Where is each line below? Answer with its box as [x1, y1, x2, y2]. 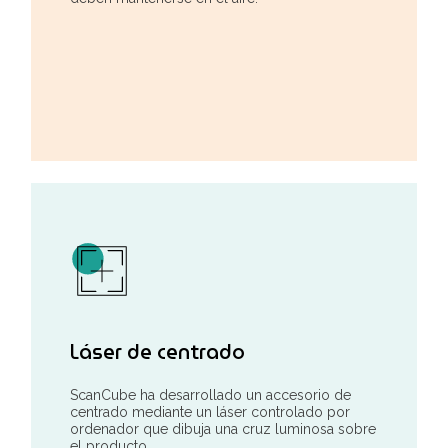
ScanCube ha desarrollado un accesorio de [70, 386, 351, 403]
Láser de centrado [70, 335, 245, 368]
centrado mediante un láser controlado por [70, 403, 350, 420]
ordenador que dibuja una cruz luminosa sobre [70, 420, 376, 437]
